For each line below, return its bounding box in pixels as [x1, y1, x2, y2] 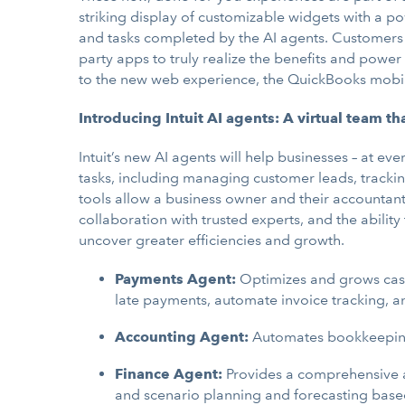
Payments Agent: [115, 270, 236, 287]
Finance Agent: [115, 365, 222, 382]
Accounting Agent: [115, 328, 249, 345]
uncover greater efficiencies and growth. [79, 231, 344, 249]
